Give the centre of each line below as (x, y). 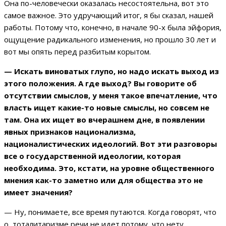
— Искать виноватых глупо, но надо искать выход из (111, 71)
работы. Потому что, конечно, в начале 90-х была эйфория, (113, 27)
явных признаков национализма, (70, 132)
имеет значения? (38, 192)
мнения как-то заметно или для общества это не (103, 180)
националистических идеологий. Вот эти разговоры (110, 144)
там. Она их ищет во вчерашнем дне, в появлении (104, 120)
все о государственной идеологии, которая (92, 156)
